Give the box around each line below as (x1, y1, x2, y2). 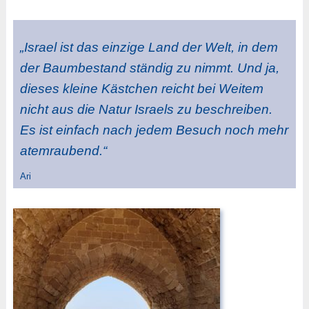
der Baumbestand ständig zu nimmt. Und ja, (19, 60, 279, 75)
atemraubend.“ (19, 143, 107, 158)
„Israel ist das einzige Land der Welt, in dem (19, 39, 278, 54)
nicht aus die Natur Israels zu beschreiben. (19, 101, 272, 117)
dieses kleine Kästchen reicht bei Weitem (19, 81, 263, 96)
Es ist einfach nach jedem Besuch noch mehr (19, 122, 288, 137)
